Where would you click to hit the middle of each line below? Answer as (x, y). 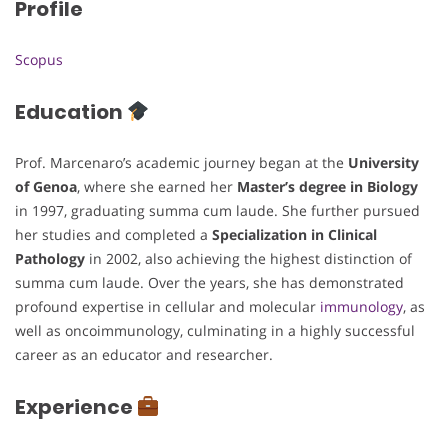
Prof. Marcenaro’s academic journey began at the (181, 163)
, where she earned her (157, 187)
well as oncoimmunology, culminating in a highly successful (215, 331)
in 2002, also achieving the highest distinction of (248, 259)
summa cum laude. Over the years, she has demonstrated (209, 283)
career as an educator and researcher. (144, 355)
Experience (76, 406)
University (383, 163)
